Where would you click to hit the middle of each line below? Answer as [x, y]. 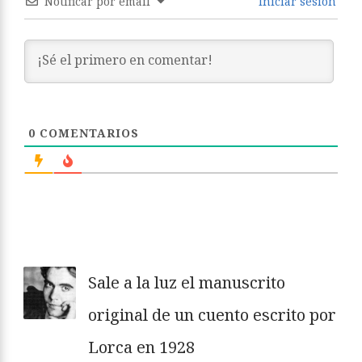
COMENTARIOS [87, 133]
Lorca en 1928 [141, 347]
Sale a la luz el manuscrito [187, 282]
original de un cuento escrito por [212, 314]
